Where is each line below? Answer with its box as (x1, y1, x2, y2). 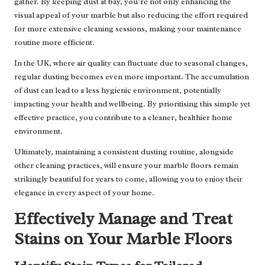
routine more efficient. (14, 37, 95, 48)
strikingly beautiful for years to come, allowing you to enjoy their (14, 174, 243, 185)
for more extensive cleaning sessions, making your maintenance (14, 24, 241, 34)
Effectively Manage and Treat (14, 208, 232, 230)
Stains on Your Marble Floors (14, 228, 232, 250)
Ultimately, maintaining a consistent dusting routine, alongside (14, 147, 234, 157)
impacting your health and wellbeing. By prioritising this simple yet (14, 99, 250, 109)
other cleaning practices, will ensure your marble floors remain (14, 160, 238, 171)
